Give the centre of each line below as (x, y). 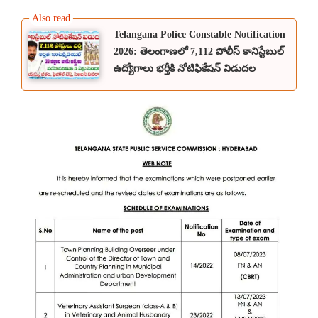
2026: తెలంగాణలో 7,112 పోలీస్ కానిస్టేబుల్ (199, 52)
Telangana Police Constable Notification (199, 35)
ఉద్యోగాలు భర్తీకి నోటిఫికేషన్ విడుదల (185, 69)
